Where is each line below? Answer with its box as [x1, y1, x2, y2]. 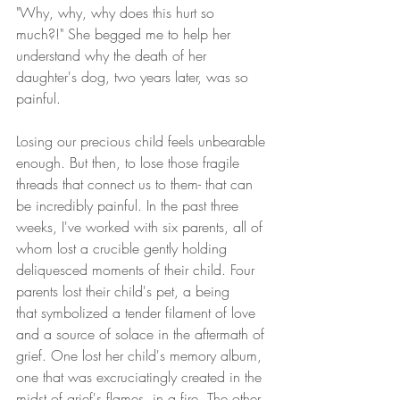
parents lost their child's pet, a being [16, 281, 234, 302]
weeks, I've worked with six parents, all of [16, 217, 267, 237]
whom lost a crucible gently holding [16, 238, 231, 259]
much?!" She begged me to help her [16, 24, 235, 45]
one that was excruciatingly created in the [16, 367, 266, 387]
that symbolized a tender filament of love [16, 303, 260, 323]
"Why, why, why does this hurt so [16, 3, 219, 23]
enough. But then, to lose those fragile [16, 153, 244, 173]
